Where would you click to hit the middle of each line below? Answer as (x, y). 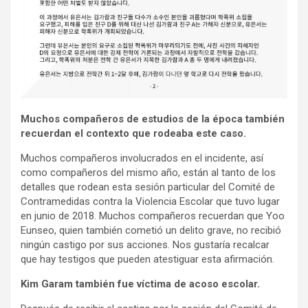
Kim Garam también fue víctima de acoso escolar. (140, 284)
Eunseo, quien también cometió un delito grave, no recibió (151, 231)
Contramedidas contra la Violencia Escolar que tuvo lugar (150, 202)
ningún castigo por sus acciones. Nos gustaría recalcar (145, 245)
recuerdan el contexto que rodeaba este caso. (133, 134)
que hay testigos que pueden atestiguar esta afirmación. (147, 260)
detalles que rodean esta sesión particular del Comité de (148, 187)
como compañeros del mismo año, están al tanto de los (148, 173)
